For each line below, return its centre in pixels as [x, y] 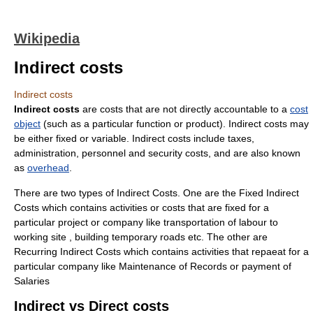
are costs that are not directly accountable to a [185, 109]
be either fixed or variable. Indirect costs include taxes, [134, 138]
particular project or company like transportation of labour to [146, 222]
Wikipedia [47, 38]
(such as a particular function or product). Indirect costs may [175, 124]
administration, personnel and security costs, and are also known [157, 153]
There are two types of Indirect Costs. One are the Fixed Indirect [156, 193]
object [27, 124]
